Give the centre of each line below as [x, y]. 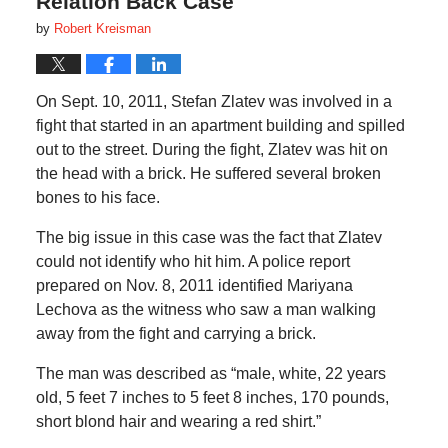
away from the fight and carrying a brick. [175, 334]
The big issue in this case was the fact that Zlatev [208, 238]
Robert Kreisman [102, 29]
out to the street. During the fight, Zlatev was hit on [211, 150]
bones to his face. [97, 198]
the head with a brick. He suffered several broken [208, 174]
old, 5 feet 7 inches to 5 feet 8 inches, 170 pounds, [212, 398]
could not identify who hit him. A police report [192, 262]
